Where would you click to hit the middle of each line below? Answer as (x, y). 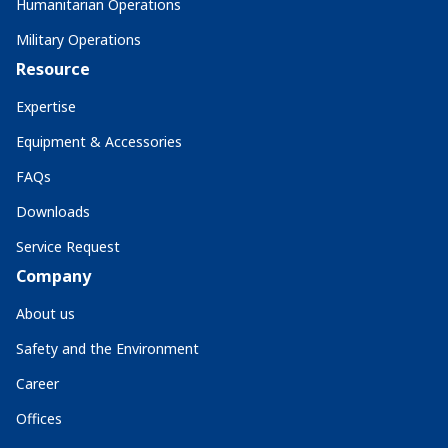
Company (53, 276)
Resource (53, 69)
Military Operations (78, 39)
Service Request (68, 246)
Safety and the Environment (107, 348)
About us (45, 313)
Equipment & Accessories (99, 141)
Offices (39, 418)
